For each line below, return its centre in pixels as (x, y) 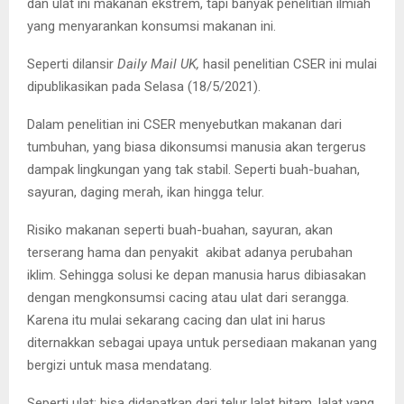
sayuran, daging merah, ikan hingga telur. (146, 192)
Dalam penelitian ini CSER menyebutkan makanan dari (184, 124)
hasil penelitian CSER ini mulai (288, 64)
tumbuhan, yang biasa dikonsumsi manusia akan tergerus (197, 147)
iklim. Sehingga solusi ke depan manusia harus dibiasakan (197, 275)
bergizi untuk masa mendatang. (119, 365)
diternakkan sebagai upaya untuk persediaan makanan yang (202, 342)
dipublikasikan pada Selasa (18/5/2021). (144, 86)
